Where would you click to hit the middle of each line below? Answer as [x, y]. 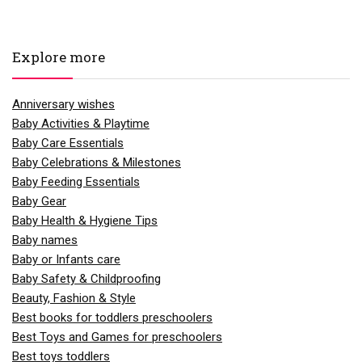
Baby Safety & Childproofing [86, 278]
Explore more [59, 57]
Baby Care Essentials [68, 143]
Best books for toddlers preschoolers [112, 317]
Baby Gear [39, 201]
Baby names [45, 240]
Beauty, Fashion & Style [74, 298]
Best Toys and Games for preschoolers [117, 337]
